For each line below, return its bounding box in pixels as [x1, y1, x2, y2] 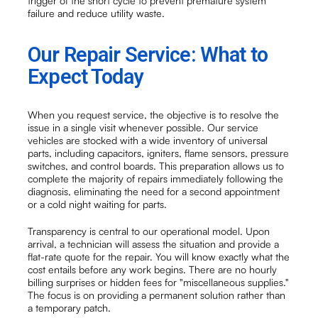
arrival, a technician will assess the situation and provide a [28, 237, 280, 250]
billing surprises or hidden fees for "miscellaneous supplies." [28, 275, 290, 288]
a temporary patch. [28, 301, 111, 314]
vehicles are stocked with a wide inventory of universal [28, 133, 268, 146]
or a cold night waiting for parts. [28, 197, 168, 210]
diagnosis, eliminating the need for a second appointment [28, 185, 280, 197]
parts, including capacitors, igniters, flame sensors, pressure [28, 146, 290, 159]
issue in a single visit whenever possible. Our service [28, 121, 259, 133]
